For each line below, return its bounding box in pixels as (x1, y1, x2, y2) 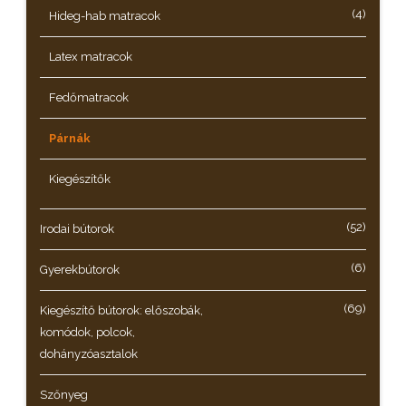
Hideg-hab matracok (49, 9, 160, 23)
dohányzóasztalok (40, 347, 138, 361)
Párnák (49, 131, 91, 145)
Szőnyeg (40, 388, 88, 401)
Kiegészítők (49, 172, 111, 186)
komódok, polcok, (40, 325, 135, 339)
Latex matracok (49, 50, 132, 63)
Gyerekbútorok (40, 263, 120, 276)
